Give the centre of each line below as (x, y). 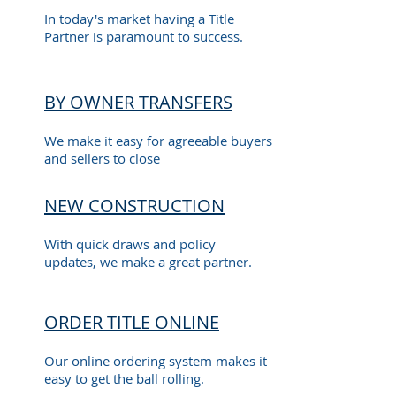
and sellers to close (102, 158)
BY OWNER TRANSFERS (138, 102)
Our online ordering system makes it (156, 361)
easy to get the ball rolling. (124, 378)
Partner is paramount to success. (144, 36)
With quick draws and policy (130, 244)
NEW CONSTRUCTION (134, 206)
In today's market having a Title (139, 19)
